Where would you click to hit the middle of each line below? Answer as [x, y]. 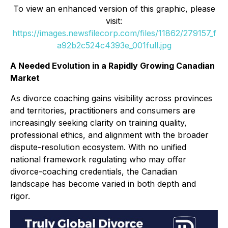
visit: [114, 21]
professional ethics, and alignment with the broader [109, 135]
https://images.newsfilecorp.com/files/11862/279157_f [114, 33]
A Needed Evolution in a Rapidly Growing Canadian [112, 65]
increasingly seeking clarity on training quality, [98, 122]
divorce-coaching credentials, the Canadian [94, 171]
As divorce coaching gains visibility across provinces [111, 98]
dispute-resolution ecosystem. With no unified [98, 147]
